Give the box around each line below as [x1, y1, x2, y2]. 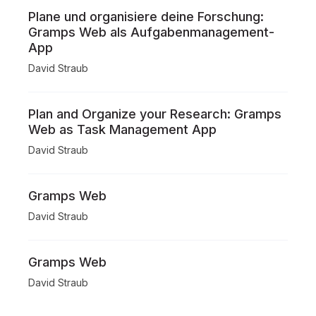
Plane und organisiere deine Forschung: [28, 9, 264, 24]
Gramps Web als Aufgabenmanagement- [28, 25, 274, 39]
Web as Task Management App [28, 122, 217, 137]
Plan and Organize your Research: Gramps [28, 107, 281, 121]
